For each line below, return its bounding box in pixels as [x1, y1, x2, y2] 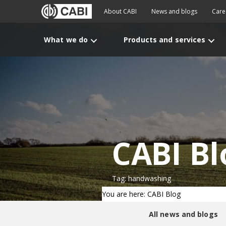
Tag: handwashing [112, 174, 171, 183]
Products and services [124, 35, 206, 44]
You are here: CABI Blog [102, 189, 181, 199]
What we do [44, 35, 88, 44]
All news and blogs [148, 209, 218, 219]
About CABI [104, 7, 137, 16]
